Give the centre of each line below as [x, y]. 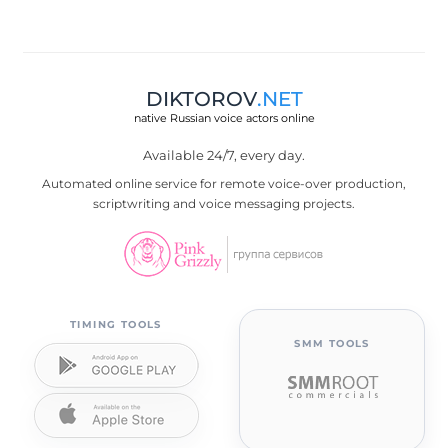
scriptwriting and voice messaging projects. [224, 203]
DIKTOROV [201, 98]
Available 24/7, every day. [224, 154]
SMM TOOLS [332, 343]
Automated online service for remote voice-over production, [224, 183]
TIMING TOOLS [116, 324]
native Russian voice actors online [224, 117]
